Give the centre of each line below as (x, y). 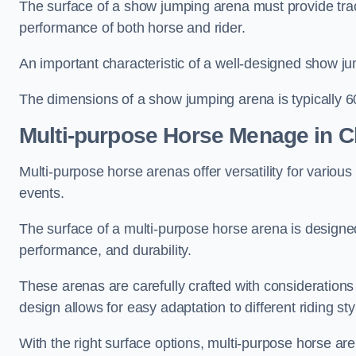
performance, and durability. (105, 250)
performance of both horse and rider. (132, 28)
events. (42, 193)
